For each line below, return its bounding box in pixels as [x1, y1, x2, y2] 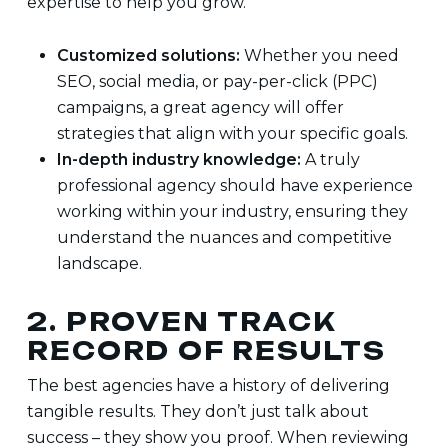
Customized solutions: [56, 46, 240, 65]
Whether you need [239, 46, 399, 65]
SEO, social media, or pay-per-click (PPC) [56, 72, 378, 91]
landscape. [56, 254, 142, 273]
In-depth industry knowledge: [56, 150, 301, 169]
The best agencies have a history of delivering [26, 376, 390, 395]
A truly [300, 150, 360, 169]
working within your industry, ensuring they [56, 202, 408, 221]
